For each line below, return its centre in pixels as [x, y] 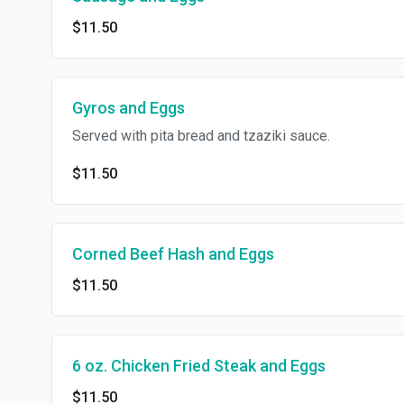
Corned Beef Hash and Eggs [173, 254]
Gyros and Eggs [129, 108]
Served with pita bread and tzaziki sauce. [201, 136]
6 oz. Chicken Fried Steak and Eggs [199, 366]
